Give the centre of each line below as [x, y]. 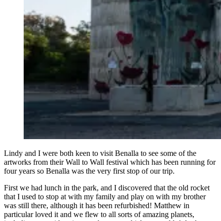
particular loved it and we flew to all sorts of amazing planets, [99, 214]
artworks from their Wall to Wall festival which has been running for [110, 162]
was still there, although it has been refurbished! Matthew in [97, 205]
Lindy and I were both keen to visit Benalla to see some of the [100, 153]
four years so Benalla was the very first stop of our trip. [89, 171]
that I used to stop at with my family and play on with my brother [105, 196]
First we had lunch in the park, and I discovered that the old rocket [107, 187]
